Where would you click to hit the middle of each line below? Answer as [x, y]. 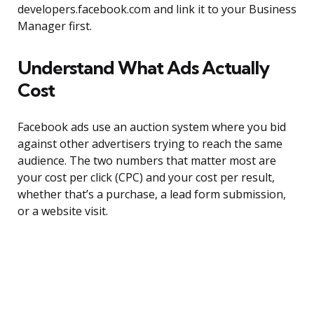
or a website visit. [63, 211]
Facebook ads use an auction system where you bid [152, 127]
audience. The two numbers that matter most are [147, 161]
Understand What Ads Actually [143, 68]
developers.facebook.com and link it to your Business [157, 9]
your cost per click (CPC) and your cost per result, [146, 178]
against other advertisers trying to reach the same [150, 144]
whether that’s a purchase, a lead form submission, [152, 194]
